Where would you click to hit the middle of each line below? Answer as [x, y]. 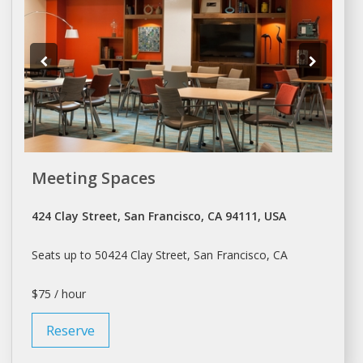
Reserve [70, 331]
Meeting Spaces [93, 178]
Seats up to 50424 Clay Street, [112, 255]
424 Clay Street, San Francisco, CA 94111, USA [158, 216]
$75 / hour [58, 294]
